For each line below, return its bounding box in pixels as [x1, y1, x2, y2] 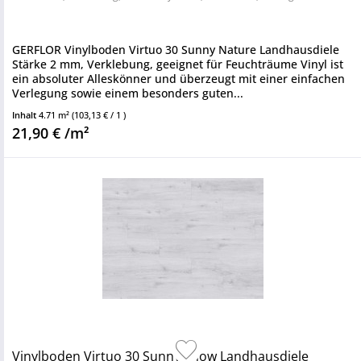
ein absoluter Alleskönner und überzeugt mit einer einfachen [12, 71, 345, 86]
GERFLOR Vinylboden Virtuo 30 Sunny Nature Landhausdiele [12, 42, 339, 57]
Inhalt [12, 109, 39, 121]
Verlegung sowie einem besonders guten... [12, 85, 243, 101]
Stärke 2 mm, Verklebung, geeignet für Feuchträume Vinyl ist [12, 56, 343, 72]
